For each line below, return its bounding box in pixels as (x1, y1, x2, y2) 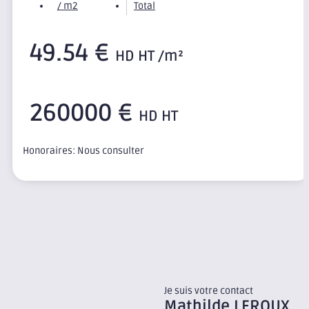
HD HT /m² (115, 48, 183, 66)
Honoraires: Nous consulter (23, 145, 144, 157)
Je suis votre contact (164, 285, 253, 297)
